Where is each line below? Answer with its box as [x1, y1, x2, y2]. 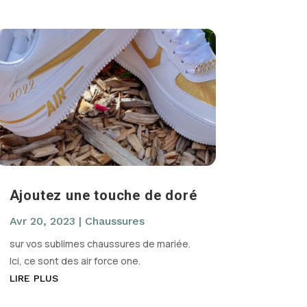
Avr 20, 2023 [9, 214, 75, 228]
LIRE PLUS [9, 273, 58, 284]
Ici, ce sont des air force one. [9, 254, 140, 268]
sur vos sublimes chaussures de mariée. [9, 237, 191, 251]
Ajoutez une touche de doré [9, 187, 197, 204]
